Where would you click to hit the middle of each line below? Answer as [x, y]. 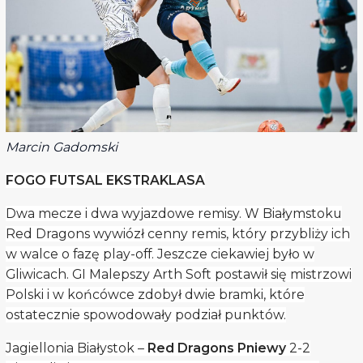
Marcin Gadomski [61, 147]
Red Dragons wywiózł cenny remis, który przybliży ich [177, 233]
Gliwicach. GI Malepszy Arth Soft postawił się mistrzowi [178, 274]
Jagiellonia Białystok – [76, 348]
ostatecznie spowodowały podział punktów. [145, 314]
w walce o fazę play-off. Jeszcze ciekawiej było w [160, 254]
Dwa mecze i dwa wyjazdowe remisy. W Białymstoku [173, 213]
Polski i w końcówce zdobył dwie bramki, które [155, 294]
